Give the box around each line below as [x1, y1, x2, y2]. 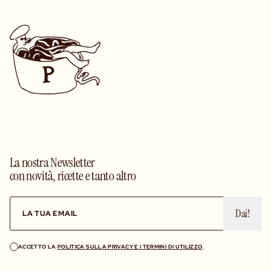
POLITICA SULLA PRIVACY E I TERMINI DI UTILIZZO [57, 243, 203, 250]
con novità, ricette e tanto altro [10, 166, 136, 183]
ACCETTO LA [18, 243, 57, 250]
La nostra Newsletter [10, 153, 95, 170]
